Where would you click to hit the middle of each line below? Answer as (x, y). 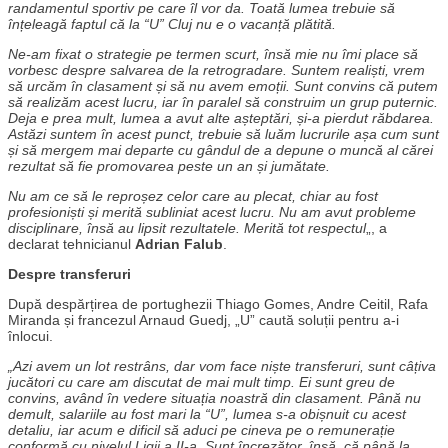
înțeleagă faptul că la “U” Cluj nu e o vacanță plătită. (172, 23)
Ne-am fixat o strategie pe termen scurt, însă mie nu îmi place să (213, 53)
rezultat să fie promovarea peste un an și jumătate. (169, 165)
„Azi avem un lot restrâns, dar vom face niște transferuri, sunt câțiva (222, 365)
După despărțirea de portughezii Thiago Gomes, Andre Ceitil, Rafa (218, 303)
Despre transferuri (69, 273)
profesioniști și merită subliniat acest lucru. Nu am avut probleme (212, 211)
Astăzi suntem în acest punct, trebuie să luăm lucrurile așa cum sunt (223, 133)
